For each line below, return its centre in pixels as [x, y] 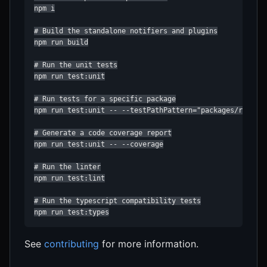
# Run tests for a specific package [105, 99]
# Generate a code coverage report [103, 133]
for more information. [149, 243]
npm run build [61, 42]
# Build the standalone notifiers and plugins [126, 31]
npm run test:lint [69, 178]
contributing [72, 243]
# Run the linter [67, 167]
